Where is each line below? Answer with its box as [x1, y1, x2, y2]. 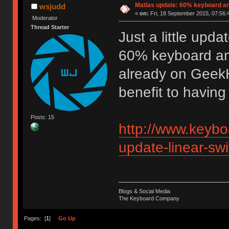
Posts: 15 [31, 113, 55, 120]
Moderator [32, 14, 58, 21]
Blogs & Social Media [118, 188, 170, 195]
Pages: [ [24, 215, 46, 222]
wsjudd [39, 2, 65, 11]
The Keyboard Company [118, 195, 179, 202]
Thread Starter [31, 24, 70, 31]
